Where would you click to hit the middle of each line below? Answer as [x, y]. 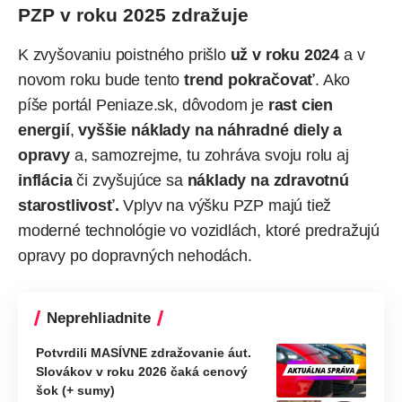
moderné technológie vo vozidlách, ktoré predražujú [199, 230]
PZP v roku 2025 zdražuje [133, 15]
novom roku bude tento [101, 79]
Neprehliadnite [99, 318]
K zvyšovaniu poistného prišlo [124, 54]
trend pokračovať [250, 79]
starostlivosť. [69, 205]
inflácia [45, 180]
